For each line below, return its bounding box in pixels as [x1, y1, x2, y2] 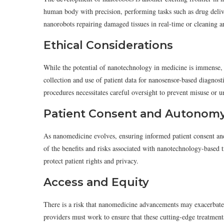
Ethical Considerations [43, 38, 173, 52]
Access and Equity [43, 175, 149, 189]
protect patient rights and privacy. [43, 156, 138, 165]
